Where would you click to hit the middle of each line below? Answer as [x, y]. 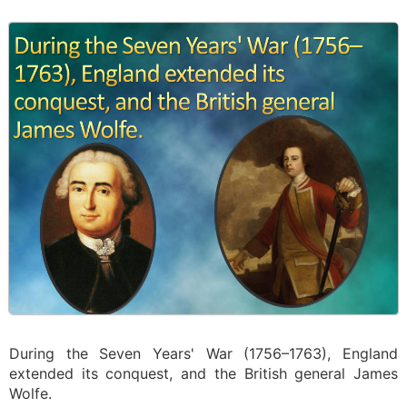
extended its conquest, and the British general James [203, 373]
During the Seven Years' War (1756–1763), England [203, 353]
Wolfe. [30, 393]
